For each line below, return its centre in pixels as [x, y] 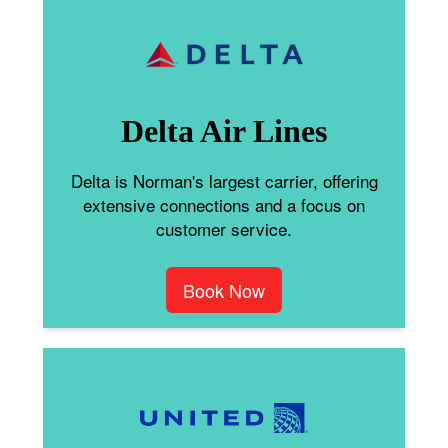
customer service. [224, 228]
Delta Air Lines [224, 130]
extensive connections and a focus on [224, 204]
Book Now [224, 289]
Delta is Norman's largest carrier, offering [224, 180]
